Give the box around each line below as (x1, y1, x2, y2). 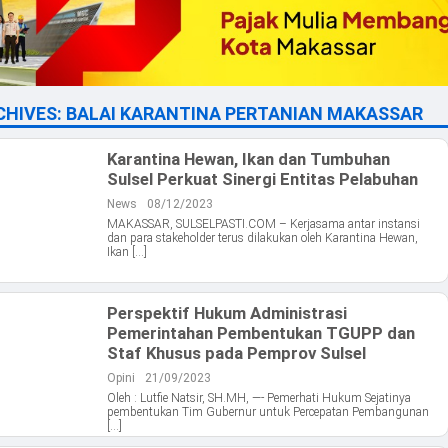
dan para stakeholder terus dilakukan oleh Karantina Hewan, (107, 231, 418, 246)
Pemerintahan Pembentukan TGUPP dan (107, 323, 415, 344)
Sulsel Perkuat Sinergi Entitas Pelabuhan (107, 169, 418, 190)
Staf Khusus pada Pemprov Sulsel (107, 343, 366, 364)
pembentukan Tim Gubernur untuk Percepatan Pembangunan (107, 405, 429, 420)
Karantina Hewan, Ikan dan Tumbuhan (107, 149, 390, 170)
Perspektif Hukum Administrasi (107, 303, 347, 324)
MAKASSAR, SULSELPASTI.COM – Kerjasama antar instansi (107, 217, 420, 232)
